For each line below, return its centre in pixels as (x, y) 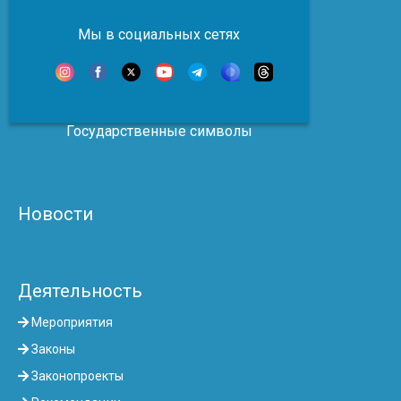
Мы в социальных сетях (159, 35)
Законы (52, 350)
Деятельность (80, 291)
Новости (55, 214)
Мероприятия (71, 323)
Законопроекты (76, 376)
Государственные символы (159, 132)
